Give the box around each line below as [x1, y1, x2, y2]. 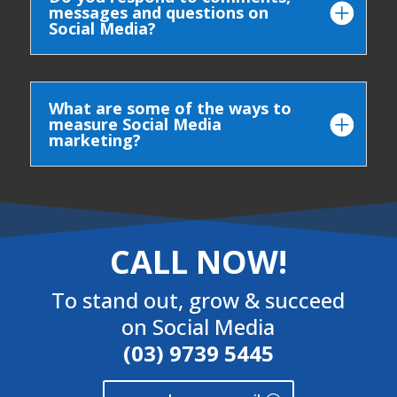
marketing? [48, 129, 141, 152]
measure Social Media [48, 113, 222, 136]
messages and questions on [48, 2, 269, 24]
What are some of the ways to [48, 97, 292, 120]
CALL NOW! [109, 240, 287, 284]
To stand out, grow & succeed [51, 285, 346, 315]
